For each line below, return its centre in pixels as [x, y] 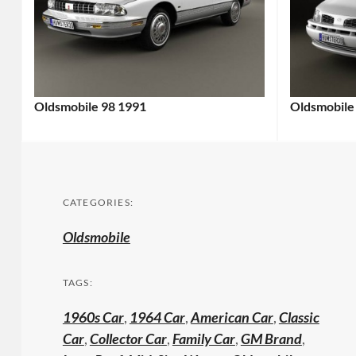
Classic [299, 317]
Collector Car [128, 338]
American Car [232, 317]
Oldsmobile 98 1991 [90, 106]
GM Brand [271, 338]
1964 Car [157, 317]
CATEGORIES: [98, 202]
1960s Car [93, 317]
